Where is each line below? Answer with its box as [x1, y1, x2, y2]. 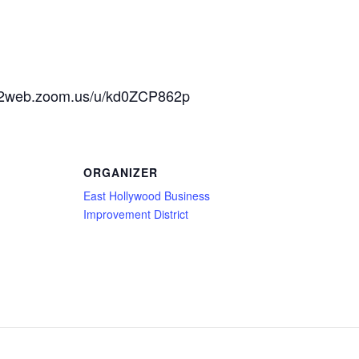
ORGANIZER [83, 164, 158, 181]
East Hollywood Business [83, 187, 210, 204]
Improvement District [83, 205, 188, 222]
